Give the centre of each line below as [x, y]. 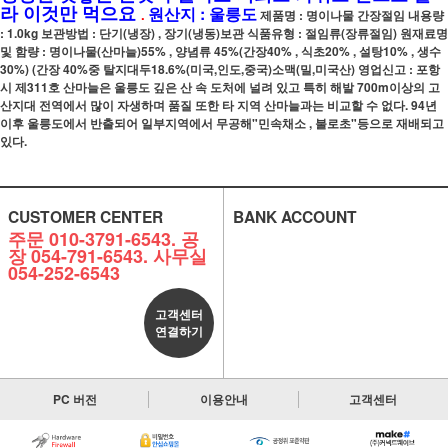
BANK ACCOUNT [294, 216]
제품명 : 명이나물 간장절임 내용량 [350, 15]
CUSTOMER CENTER [85, 216]
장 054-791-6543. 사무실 [107, 256]
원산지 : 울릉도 [202, 13]
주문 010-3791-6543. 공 [103, 239]
